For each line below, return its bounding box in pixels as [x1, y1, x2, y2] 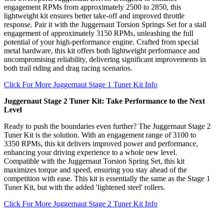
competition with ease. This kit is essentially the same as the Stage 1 [4, 174, 210, 183]
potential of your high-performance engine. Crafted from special [4, 38, 199, 46]
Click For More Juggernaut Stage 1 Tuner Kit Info [4, 80, 157, 89]
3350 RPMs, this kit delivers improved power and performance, [4, 139, 198, 148]
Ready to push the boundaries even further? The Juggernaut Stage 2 [4, 122, 211, 131]
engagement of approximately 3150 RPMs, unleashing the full [4, 29, 193, 38]
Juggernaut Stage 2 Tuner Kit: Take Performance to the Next [4, 97, 205, 106]
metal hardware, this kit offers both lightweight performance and [4, 46, 200, 55]
